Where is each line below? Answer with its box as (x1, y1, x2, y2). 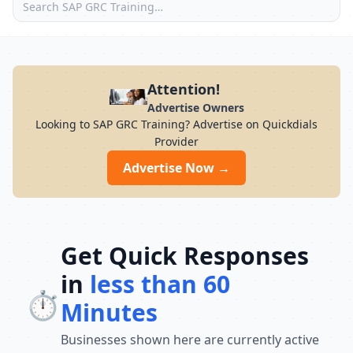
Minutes (61, 296, 158, 329)
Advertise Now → (123, 159, 230, 176)
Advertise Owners (147, 100, 244, 115)
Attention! (147, 80, 220, 98)
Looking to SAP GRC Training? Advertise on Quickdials (35, 117, 318, 132)
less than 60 (90, 268, 230, 300)
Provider (154, 134, 199, 149)
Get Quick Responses (61, 240, 309, 272)
